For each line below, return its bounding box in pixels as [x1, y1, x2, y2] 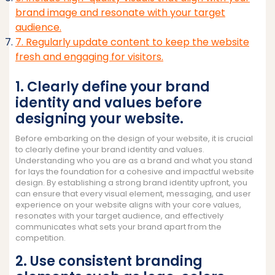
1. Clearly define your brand [15, 77, 210, 96]
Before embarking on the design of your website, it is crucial [15, 132, 253, 144]
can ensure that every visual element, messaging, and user [15, 187, 251, 199]
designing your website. [15, 109, 184, 128]
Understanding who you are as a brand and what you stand [15, 154, 252, 166]
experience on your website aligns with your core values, [15, 198, 241, 211]
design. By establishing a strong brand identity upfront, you [15, 176, 247, 188]
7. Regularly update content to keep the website [15, 34, 249, 49]
